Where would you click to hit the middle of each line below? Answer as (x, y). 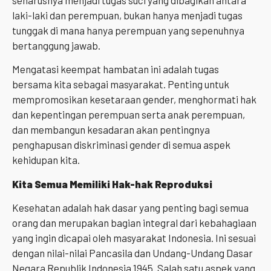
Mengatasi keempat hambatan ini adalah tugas (116, 69)
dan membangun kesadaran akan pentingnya (111, 130)
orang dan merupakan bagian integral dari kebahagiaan (134, 223)
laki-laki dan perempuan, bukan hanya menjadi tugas (127, 15)
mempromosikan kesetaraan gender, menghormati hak (134, 100)
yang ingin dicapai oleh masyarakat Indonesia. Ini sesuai (134, 238)
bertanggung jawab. (56, 45)
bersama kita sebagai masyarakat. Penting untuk (121, 84)
